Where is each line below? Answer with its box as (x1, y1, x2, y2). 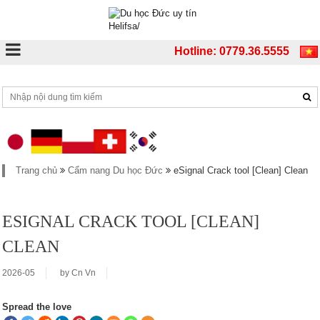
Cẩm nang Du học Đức (68, 164, 163, 176)
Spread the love (2, 301, 71, 312)
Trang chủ (16, 164, 57, 176)
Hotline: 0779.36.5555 (174, 45, 289, 57)
